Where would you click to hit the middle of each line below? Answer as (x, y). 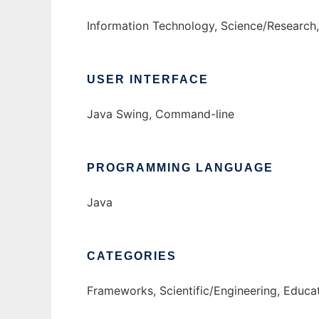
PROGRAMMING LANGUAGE (180, 168)
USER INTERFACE (148, 80)
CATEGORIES (132, 256)
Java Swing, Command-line (161, 114)
